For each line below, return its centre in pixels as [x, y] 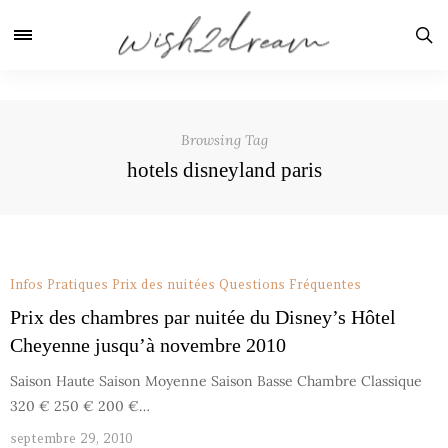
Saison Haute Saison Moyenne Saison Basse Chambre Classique [216, 381]
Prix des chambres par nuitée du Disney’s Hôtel [203, 317]
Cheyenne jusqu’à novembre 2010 [148, 345]
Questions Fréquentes [290, 284]
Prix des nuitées [163, 284]
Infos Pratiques [59, 284]
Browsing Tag [224, 140]
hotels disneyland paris [224, 170]
